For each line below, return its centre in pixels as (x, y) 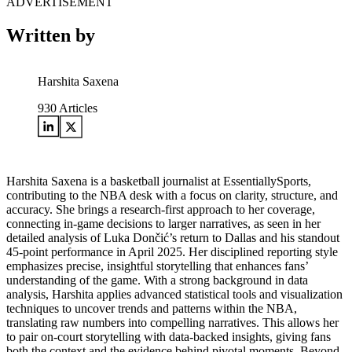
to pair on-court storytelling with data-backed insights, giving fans (169, 337)
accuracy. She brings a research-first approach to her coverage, (161, 209)
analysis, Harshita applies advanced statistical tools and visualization (174, 294)
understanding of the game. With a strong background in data (157, 280)
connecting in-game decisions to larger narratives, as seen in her (163, 224)
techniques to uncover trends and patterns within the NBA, (152, 308)
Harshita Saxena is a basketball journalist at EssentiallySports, (159, 181)
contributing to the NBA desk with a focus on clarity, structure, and (172, 195)
